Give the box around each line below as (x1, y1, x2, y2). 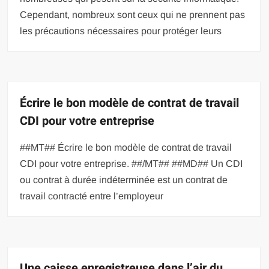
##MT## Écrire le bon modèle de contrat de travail (20, 142, 232, 153)
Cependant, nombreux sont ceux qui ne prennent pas (20, 9, 246, 20)
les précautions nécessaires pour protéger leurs (20, 25, 222, 36)
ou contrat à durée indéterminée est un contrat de (20, 174, 228, 185)
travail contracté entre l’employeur (20, 190, 164, 201)
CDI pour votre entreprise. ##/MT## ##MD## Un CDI (20, 158, 243, 169)
